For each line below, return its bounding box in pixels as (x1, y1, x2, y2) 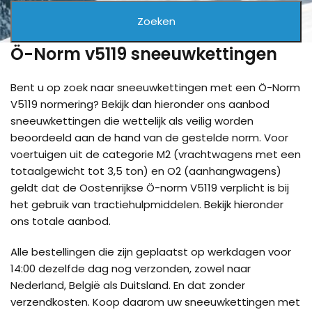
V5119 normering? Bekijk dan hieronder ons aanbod (10, 97, 270, 111)
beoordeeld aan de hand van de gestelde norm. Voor (10, 130, 288, 145)
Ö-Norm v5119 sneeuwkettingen (10, 42, 277, 65)
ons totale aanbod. (10, 214, 111, 228)
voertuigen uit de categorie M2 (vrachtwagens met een (10, 147, 301, 162)
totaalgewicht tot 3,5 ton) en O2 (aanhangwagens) (10, 164, 281, 178)
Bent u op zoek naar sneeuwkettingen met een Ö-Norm (10, 80, 300, 95)
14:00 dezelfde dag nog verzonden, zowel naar (10, 261, 251, 276)
